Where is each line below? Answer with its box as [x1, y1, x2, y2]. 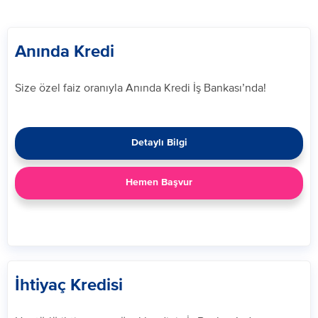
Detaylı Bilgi [131, 138, 187, 148]
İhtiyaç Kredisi [15, 277, 123, 294]
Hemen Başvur [126, 177, 192, 187]
